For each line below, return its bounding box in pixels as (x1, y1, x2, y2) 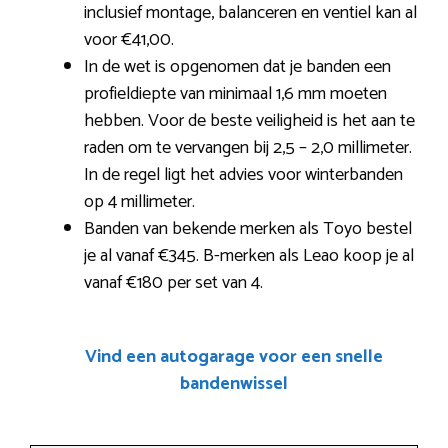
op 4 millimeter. (84, 187, 195, 217)
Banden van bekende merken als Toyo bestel (84, 214, 412, 244)
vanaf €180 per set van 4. (84, 268, 263, 298)
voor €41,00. (84, 25, 174, 55)
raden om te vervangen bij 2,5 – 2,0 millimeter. (84, 133, 412, 163)
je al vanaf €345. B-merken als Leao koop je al (84, 241, 414, 271)
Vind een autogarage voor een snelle (85, 342, 383, 372)
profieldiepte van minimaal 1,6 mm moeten (84, 79, 387, 109)
